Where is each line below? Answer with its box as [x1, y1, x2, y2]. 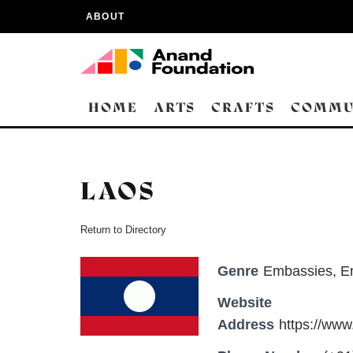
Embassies [263, 263, 333, 279]
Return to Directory [80, 224, 166, 236]
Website [217, 295, 272, 310]
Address [217, 317, 274, 333]
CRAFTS [211, 99, 275, 116]
